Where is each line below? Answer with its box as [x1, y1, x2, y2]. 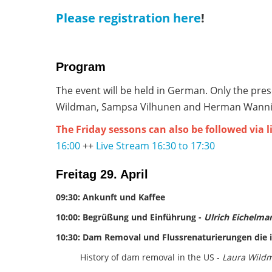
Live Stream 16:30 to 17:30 [96, 139, 215, 153]
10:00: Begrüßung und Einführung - [56, 211, 204, 223]
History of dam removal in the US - [80, 251, 220, 263]
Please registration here [56, 10, 201, 27]
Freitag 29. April [56, 168, 148, 182]
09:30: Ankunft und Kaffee [56, 191, 165, 203]
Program [56, 60, 106, 74]
